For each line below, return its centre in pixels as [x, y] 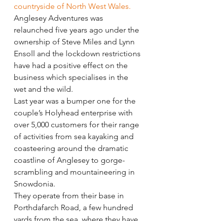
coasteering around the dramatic [72, 148]
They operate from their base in [70, 195]
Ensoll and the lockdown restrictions [78, 53]
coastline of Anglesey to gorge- [69, 160]
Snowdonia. [35, 184]
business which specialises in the [72, 77]
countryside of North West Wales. [72, 6]
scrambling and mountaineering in [75, 172]
